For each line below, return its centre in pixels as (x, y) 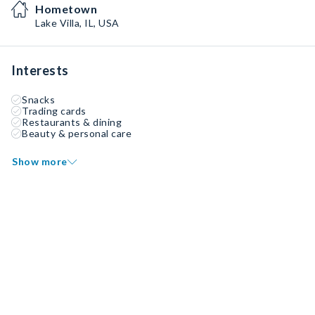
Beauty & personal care (77, 133)
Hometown (66, 9)
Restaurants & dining (72, 122)
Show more (40, 161)
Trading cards (54, 111)
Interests (40, 70)
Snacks (38, 99)
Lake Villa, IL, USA (77, 23)
